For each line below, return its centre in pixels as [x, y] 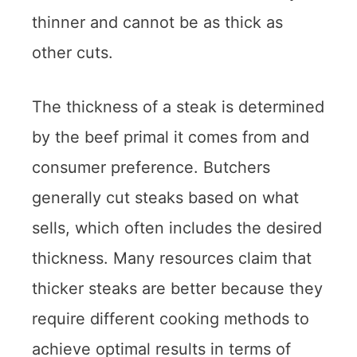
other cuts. [73, 52]
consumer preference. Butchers [151, 167]
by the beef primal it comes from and [171, 137]
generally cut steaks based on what [165, 197]
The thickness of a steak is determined [178, 106]
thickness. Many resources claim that [172, 258]
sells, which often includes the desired [177, 228]
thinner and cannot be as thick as [157, 22]
